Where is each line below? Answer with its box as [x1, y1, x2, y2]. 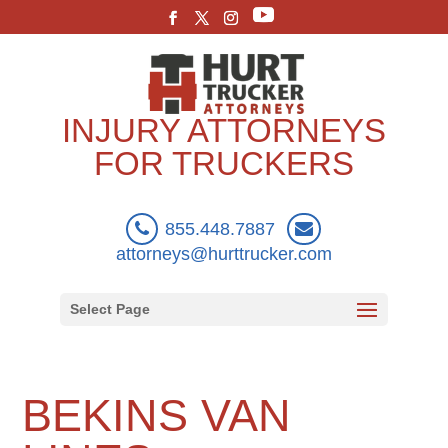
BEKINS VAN [22, 390, 292, 441]
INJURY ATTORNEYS [61, 111, 386, 149]
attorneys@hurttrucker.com [115, 243, 332, 264]
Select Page [69, 300, 150, 317]
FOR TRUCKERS [93, 144, 354, 182]
